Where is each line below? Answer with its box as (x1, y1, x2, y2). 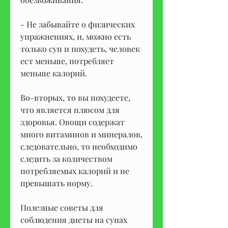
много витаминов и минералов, (20, 128, 142, 139)
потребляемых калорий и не (20, 165, 129, 176)
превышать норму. (20, 177, 95, 188)
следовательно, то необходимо (20, 140, 137, 152)
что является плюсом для (20, 104, 120, 115)
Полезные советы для (20, 202, 103, 213)
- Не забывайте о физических (20, 18, 135, 30)
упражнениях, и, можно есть (20, 31, 131, 42)
